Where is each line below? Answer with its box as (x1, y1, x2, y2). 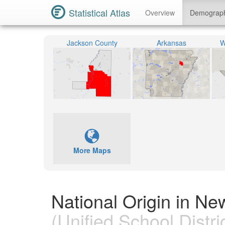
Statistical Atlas (69, 6, 130, 19)
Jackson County (66, 38, 118, 48)
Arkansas (156, 38, 186, 48)
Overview (145, 8, 175, 18)
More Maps (73, 145, 111, 155)
